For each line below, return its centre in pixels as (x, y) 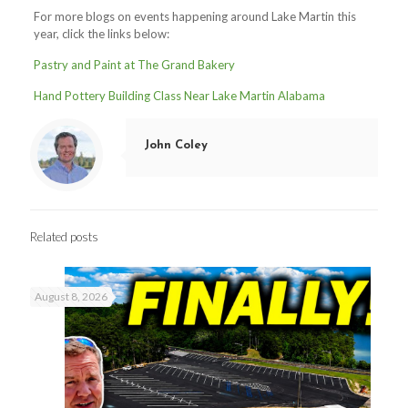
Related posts (64, 237)
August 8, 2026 (71, 296)
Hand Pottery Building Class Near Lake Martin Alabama (179, 96)
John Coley (176, 145)
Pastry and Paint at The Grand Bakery (134, 65)
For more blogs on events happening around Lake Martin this (194, 16)
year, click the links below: (101, 34)
